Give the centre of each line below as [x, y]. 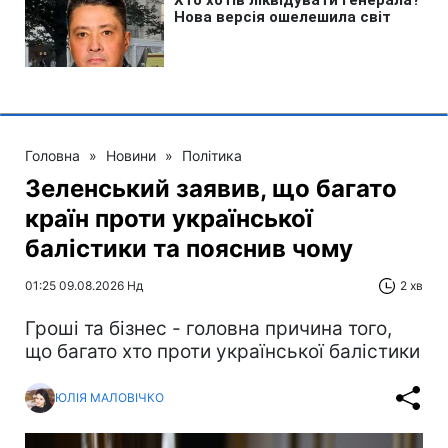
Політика [212, 155]
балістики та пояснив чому [189, 248]
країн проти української [169, 218]
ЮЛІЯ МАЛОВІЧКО [109, 398]
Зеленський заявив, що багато [211, 188]
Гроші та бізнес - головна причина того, [208, 328]
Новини [131, 155]
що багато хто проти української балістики [222, 351]
